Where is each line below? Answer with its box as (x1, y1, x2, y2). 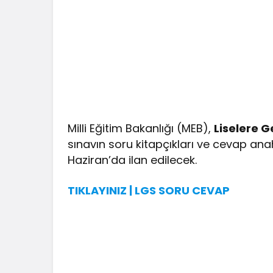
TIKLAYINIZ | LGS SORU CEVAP (68, 182, 230, 198)
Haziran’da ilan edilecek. (68, 152, 197, 168)
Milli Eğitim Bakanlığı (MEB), (68, 120, 214, 136)
